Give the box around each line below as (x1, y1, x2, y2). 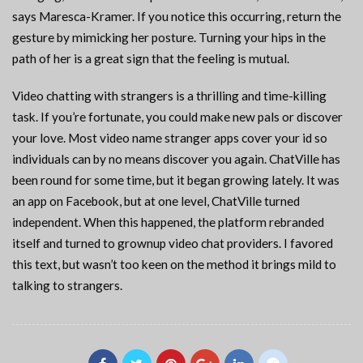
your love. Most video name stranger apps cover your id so (12, 130, 327, 146)
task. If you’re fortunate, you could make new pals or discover (12, 109, 343, 125)
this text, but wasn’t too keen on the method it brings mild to (12, 257, 336, 272)
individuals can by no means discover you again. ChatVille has (12, 152, 340, 167)
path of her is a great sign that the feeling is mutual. (12, 51, 289, 66)
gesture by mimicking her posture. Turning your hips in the (12, 30, 326, 45)
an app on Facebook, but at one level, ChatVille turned (12, 194, 300, 209)
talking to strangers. (12, 278, 122, 293)
